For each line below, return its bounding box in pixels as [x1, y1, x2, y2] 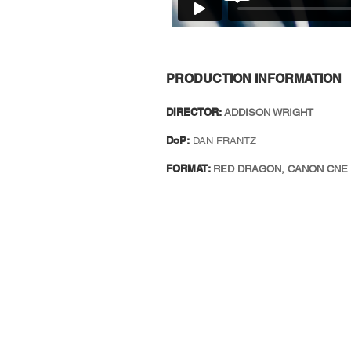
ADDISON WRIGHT [224, 107, 313, 118]
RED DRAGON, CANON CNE [213, 163, 348, 175]
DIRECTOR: [166, 106, 222, 118]
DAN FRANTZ [193, 135, 256, 147]
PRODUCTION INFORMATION [166, 71, 342, 86]
